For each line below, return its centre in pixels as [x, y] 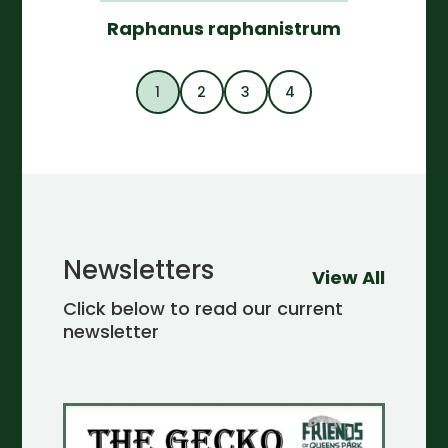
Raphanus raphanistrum [223, 29]
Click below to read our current [202, 309]
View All [349, 278]
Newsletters [138, 270]
